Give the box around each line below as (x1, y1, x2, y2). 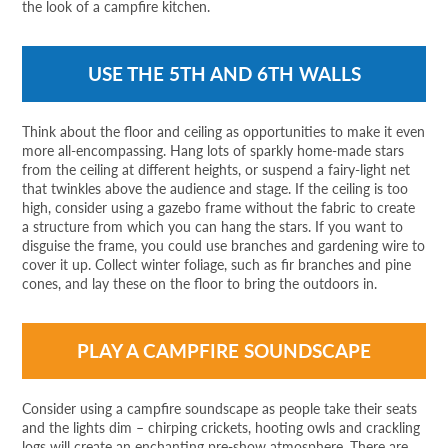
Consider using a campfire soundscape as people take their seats (22, 398, 418, 419)
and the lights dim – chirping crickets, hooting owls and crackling (22, 417, 421, 438)
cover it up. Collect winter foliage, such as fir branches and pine (22, 254, 412, 275)
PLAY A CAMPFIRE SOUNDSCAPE (77, 337, 371, 365)
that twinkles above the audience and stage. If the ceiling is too (22, 178, 409, 199)
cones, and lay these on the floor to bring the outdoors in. (22, 273, 378, 294)
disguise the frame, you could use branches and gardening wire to (22, 235, 426, 256)
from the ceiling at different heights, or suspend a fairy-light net (22, 159, 411, 180)
